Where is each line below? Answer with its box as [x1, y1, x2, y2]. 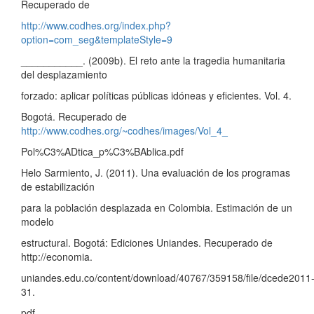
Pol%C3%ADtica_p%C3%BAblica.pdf [21, 144, 184, 158]
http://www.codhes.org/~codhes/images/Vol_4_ [21, 123, 228, 137]
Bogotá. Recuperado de [21, 109, 127, 123]
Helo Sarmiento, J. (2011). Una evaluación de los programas [21, 165, 290, 179]
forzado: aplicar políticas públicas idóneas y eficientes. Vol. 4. [21, 88, 292, 102]
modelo [21, 214, 54, 228]
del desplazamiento [21, 67, 107, 81]
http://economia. [21, 249, 93, 264]
